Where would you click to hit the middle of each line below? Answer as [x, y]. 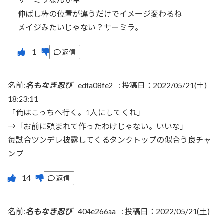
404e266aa [97, 211]
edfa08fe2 [95, 85]
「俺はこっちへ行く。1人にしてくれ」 [76, 112]
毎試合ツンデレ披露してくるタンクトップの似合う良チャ [109, 140]
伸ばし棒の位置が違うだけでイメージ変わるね [100, 13]
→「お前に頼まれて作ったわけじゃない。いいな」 [98, 126]
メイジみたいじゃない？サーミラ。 [80, 27]
